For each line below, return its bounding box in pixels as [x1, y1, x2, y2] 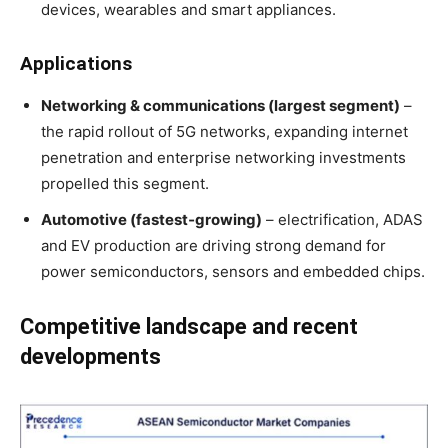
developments [20, 343, 161, 369]
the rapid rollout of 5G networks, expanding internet [41, 121, 408, 141]
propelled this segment [41, 173, 205, 193]
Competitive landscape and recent [20, 313, 358, 339]
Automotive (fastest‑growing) [41, 209, 262, 229]
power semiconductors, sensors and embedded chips [41, 261, 421, 281]
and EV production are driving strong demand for [41, 235, 386, 255]
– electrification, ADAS [262, 209, 423, 229]
